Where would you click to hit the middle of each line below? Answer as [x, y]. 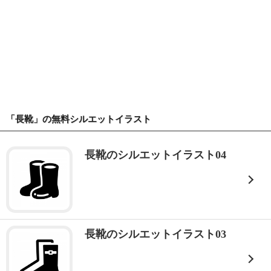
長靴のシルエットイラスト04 [155, 155]
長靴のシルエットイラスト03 [155, 234]
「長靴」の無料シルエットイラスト [79, 119]
